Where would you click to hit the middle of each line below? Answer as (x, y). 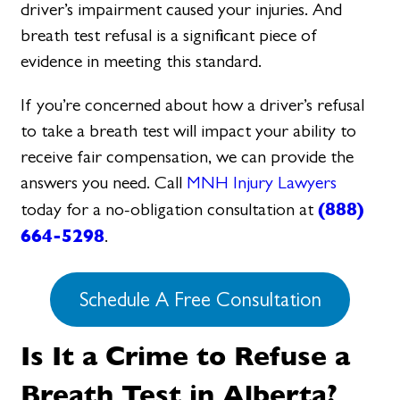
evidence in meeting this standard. (142, 62)
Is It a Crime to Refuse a (186, 355)
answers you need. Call (104, 183)
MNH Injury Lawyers (262, 183)
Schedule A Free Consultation (200, 300)
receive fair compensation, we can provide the (187, 157)
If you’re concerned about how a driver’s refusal (193, 105)
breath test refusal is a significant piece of (170, 36)
